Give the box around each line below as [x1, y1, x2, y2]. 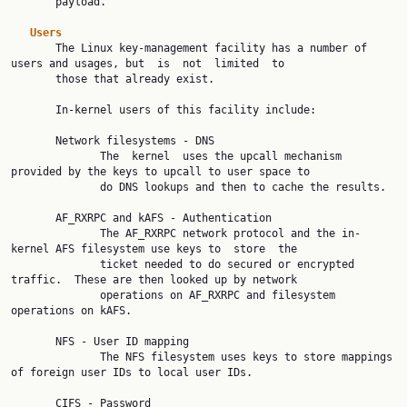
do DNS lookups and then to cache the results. [11, 181, 100, 194]
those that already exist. [11, 73, 55, 85]
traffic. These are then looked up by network [11, 273, 297, 286]
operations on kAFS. [11, 304, 132, 317]
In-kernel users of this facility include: [11, 104, 55, 116]
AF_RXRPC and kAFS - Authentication [11, 212, 55, 224]
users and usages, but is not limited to [11, 57, 284, 70]
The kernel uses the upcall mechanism [11, 150, 100, 163]
